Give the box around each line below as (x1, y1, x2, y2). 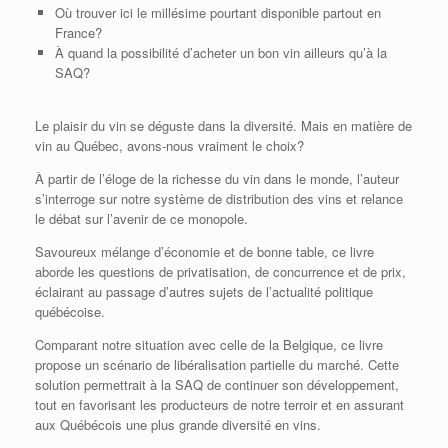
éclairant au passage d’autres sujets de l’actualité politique (35, 281, 373, 301)
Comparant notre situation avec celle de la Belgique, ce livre (35, 334, 383, 354)
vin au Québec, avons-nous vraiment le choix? (35, 135, 304, 155)
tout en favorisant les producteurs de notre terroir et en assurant (35, 394, 404, 414)
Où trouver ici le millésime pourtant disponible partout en (54, 2, 381, 22)
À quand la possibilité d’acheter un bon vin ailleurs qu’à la (54, 42, 387, 62)
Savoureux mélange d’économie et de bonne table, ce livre (35, 241, 374, 261)
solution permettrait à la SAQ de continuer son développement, (35, 374, 399, 394)
